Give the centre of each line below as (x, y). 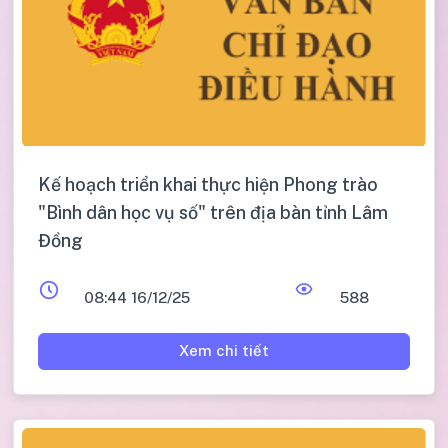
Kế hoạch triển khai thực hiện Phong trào (208, 184)
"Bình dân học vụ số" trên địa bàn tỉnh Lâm (213, 212)
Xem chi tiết (224, 351)
